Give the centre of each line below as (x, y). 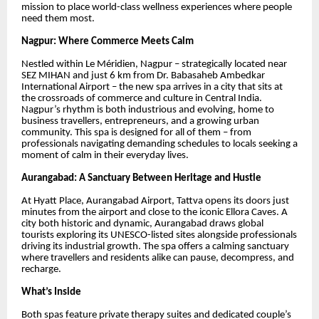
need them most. (58, 19)
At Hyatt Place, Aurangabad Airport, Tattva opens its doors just (155, 202)
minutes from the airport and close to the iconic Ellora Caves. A (155, 213)
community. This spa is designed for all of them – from (136, 133)
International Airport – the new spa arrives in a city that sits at (152, 88)
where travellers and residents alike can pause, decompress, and (158, 258)
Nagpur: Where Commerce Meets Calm (108, 42)
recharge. (41, 270)
